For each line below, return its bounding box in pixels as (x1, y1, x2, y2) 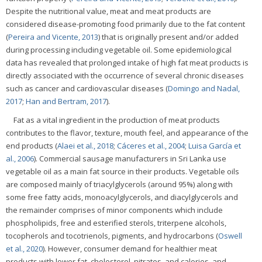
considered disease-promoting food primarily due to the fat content (6, 19, 245, 30)
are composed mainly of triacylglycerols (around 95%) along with (6, 179, 233, 190)
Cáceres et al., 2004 (117, 140, 185, 151)
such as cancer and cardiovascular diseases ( (6, 83, 168, 94)
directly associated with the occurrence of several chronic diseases (6, 70, 244, 81)
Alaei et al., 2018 (57, 140, 113, 151)
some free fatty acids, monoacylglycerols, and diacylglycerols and (6, 192, 238, 203)
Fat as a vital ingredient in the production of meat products (13, 115, 220, 126)
